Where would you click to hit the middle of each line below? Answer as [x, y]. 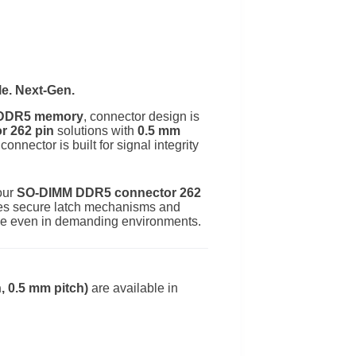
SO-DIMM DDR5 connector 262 [109, 192]
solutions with [96, 130]
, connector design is [141, 116]
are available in [133, 288]
